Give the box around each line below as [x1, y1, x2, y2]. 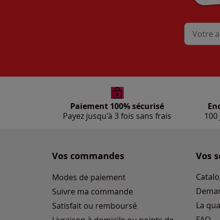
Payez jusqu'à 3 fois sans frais [63, 110, 172, 122]
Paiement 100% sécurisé [70, 101, 165, 112]
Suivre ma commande [52, 186, 133, 197]
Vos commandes [52, 150, 124, 163]
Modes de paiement [52, 172, 126, 183]
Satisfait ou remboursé [52, 200, 137, 212]
